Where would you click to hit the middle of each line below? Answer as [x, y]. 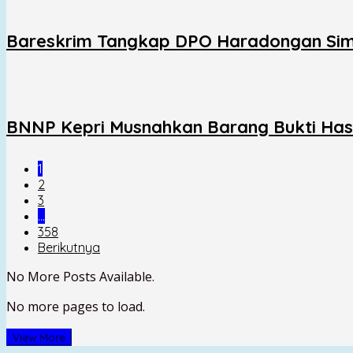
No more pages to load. [76, 306]
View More [39, 337]
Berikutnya [69, 247]
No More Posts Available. [80, 276]
